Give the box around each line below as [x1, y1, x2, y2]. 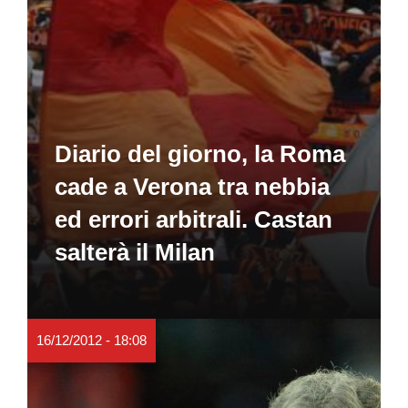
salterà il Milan [55, 238, 215, 266]
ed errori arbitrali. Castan [55, 205, 332, 233]
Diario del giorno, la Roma [55, 139, 345, 168]
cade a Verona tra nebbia [55, 172, 330, 200]
